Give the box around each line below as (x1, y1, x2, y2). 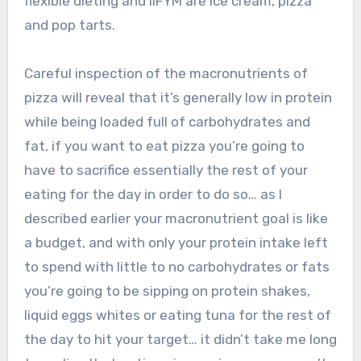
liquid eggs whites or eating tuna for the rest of (23, 307, 331, 324)
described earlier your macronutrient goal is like (23, 210, 328, 227)
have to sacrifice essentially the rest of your (23, 162, 308, 179)
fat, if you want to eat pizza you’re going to (23, 138, 305, 155)
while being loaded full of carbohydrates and (23, 114, 310, 131)
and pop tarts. (23, 17, 115, 34)
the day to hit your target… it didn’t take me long (23, 331, 337, 348)
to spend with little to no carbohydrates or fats (23, 259, 330, 276)
